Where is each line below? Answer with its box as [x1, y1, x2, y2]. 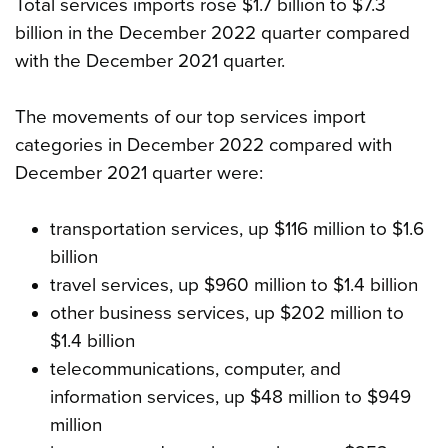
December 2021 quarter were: [15, 161, 263, 184]
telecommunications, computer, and [49, 357, 341, 380]
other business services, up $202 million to [49, 301, 404, 324]
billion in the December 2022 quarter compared [15, 21, 410, 44]
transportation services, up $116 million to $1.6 [49, 217, 424, 240]
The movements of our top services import [15, 105, 366, 128]
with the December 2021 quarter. [15, 49, 285, 72]
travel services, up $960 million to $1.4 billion [49, 273, 418, 296]
